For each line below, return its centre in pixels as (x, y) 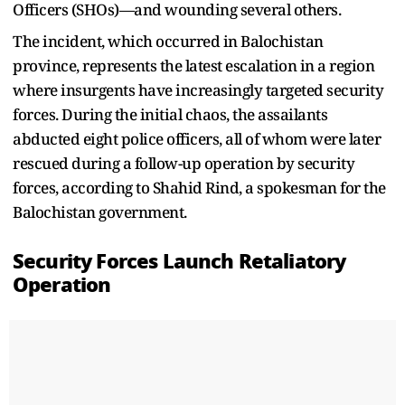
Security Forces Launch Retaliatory (179, 261)
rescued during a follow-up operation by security (184, 163)
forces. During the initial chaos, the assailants (170, 114)
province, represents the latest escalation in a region (193, 65)
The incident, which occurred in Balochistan (168, 41)
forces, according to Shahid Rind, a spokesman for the (199, 187)
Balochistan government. (100, 212)
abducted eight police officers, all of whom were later (197, 138)
